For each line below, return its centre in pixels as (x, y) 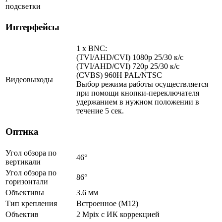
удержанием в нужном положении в (138, 102)
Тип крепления (31, 203)
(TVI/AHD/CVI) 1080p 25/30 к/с (130, 57)
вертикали (23, 162)
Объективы (25, 192)
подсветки (23, 6)
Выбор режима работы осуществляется (142, 84)
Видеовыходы (29, 79)
